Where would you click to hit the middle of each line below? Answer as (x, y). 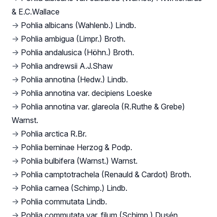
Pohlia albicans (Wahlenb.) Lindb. (78, 25)
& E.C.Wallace (36, 12)
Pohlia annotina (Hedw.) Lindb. (74, 80)
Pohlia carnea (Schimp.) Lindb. (74, 188)
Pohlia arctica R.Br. (54, 134)
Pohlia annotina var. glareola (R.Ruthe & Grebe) (103, 107)
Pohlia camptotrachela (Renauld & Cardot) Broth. (106, 175)
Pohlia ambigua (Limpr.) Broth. (73, 39)
